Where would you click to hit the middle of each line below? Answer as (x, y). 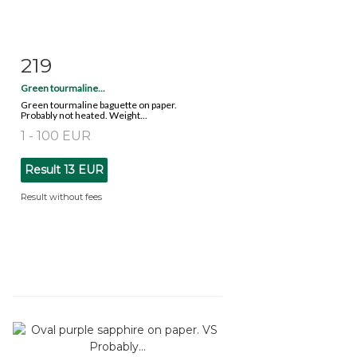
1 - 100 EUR (56, 135)
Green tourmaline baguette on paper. (99, 104)
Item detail (71, 62)
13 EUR (84, 169)
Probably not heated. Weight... (84, 115)
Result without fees (61, 196)
